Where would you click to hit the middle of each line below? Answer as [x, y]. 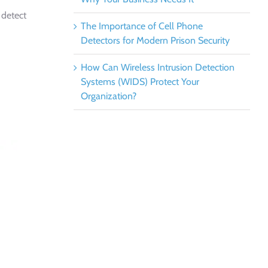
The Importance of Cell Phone [141, 26]
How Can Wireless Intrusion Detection [157, 67]
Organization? [108, 96]
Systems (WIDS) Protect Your [140, 82]
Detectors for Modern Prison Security [155, 40]
